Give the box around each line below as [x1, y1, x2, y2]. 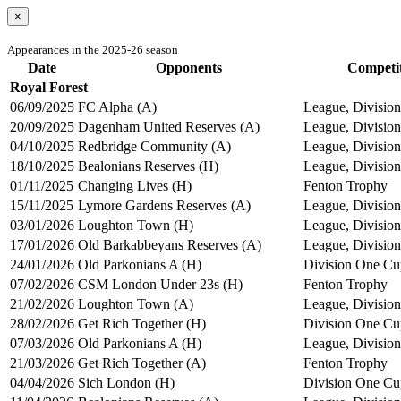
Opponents [156, 59, 222, 75]
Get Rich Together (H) [78, 315, 206, 331]
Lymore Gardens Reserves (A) [78, 197, 251, 213]
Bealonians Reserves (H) [78, 158, 218, 174]
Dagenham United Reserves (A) [78, 118, 260, 134]
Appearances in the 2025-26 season [7, 42, 178, 56]
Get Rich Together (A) [78, 354, 206, 371]
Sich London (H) [78, 374, 175, 390]
